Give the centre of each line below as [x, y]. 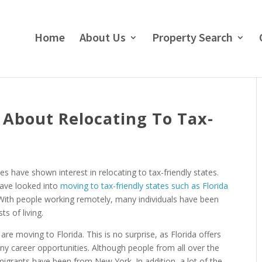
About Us [103, 37]
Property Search [192, 37]
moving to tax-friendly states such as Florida [144, 186]
